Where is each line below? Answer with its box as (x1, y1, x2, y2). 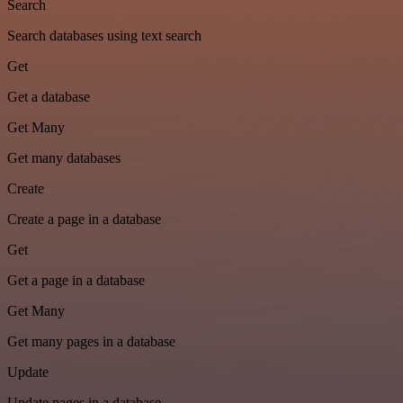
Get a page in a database (7, 273, 145, 289)
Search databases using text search (7, 28, 201, 44)
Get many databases (7, 150, 121, 166)
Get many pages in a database (7, 334, 175, 350)
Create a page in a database (7, 211, 161, 228)
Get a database (7, 89, 90, 105)
